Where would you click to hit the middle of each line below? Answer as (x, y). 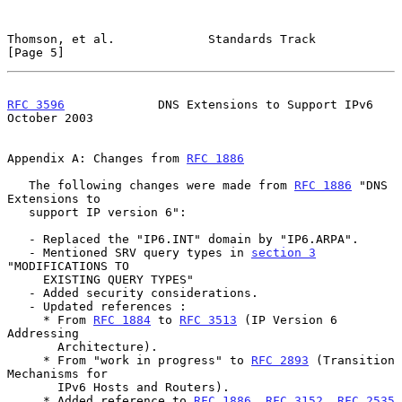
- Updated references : (18, 306)
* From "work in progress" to (147, 360)
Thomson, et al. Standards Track (162, 39)
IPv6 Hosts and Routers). (32, 387)
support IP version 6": (18, 212)
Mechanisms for (57, 373)
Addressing (43, 333)
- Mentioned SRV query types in (140, 252)
